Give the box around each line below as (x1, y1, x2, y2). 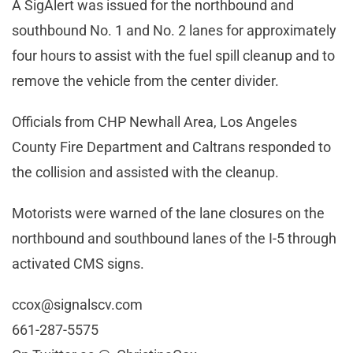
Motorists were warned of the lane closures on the (12, 204, 325, 221)
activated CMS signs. (12, 255, 144, 272)
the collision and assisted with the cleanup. (12, 163, 279, 180)
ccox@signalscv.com (12, 295, 143, 313)
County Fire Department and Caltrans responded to (12, 138, 331, 155)
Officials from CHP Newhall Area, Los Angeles (12, 113, 297, 130)
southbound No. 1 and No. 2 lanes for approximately (12, 21, 336, 39)
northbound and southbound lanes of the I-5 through (12, 229, 336, 247)
